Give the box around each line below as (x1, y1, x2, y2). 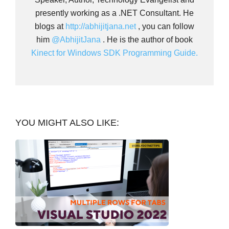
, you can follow (136, 21, 194, 31)
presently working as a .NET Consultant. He (35, 8, 194, 17)
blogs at (35, 21, 65, 31)
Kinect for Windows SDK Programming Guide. (31, 48, 198, 57)
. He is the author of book (101, 35, 193, 44)
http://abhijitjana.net (65, 21, 136, 31)
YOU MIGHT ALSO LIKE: (15, 117, 119, 128)
